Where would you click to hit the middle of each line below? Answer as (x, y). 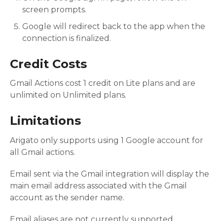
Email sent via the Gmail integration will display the (110, 174)
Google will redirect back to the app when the (114, 26)
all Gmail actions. (42, 152)
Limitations (45, 121)
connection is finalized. (67, 38)
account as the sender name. (67, 197)
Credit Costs (48, 64)
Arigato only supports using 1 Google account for (107, 140)
